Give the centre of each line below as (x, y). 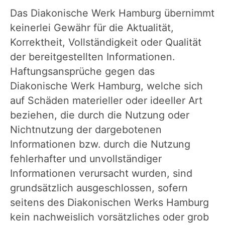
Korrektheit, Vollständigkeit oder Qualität (106, 42)
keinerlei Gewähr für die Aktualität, (92, 27)
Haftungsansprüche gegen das (82, 71)
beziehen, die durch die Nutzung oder (100, 115)
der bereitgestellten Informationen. (92, 57)
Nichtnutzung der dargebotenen (86, 129)
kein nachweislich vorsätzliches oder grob (109, 217)
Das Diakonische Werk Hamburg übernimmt (112, 13)
